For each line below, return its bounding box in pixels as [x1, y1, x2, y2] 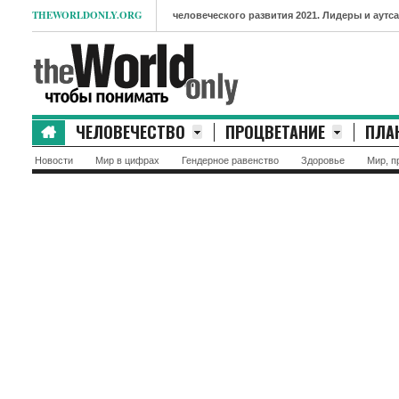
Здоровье [300, 155, 345, 166]
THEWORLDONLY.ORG [31, 8, 142, 22]
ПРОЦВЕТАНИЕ [224, 120, 325, 143]
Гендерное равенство [181, 155, 279, 166]
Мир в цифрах [94, 155, 159, 166]
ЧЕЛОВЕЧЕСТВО [75, 120, 185, 143]
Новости [34, 155, 73, 166]
